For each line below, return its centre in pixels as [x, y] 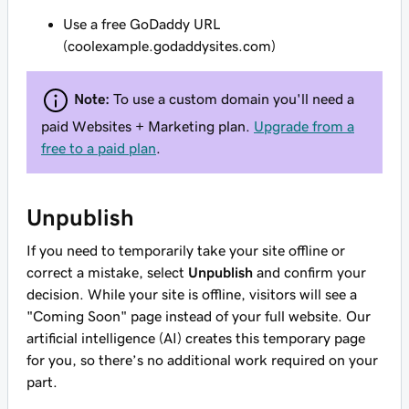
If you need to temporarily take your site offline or [186, 250]
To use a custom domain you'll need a [234, 98]
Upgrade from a [304, 126]
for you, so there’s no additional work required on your [202, 360]
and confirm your [309, 272]
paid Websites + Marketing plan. [147, 126]
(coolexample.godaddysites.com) [169, 46]
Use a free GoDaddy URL [142, 24]
